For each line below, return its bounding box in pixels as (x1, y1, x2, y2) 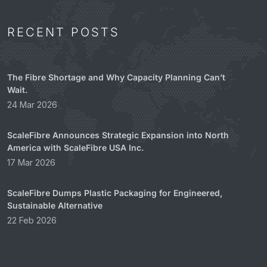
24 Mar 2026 (7, 99, 57, 110)
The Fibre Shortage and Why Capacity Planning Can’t (7, 72, 225, 82)
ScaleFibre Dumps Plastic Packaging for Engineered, (7, 187, 222, 198)
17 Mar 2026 (7, 157, 55, 167)
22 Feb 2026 (7, 215, 57, 225)
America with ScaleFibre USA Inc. (7, 142, 144, 153)
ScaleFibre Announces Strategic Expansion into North (7, 129, 229, 140)
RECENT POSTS (7, 24, 120, 39)
